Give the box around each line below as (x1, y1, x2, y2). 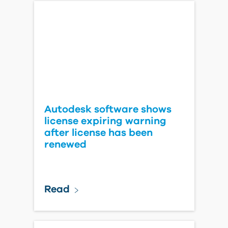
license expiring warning (44, 116, 166, 126)
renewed (44, 139, 87, 150)
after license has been (44, 128, 153, 138)
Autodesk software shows (44, 104, 172, 115)
